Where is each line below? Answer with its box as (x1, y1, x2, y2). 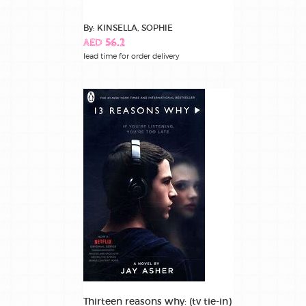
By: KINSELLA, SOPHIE (83, 23, 173, 33)
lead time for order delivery (83, 51, 180, 61)
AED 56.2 (83, 38, 125, 50)
